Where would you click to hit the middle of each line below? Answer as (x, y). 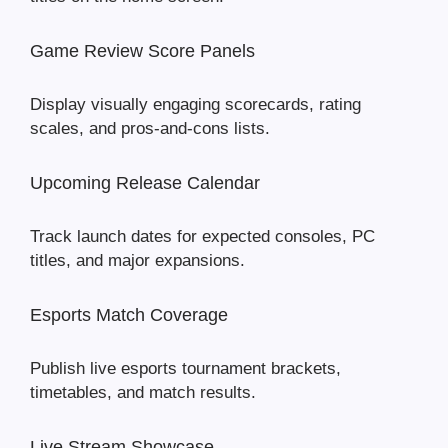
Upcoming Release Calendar (145, 183)
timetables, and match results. (143, 393)
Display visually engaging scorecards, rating (195, 105)
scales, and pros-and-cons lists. (150, 129)
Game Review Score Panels (142, 51)
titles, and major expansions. (137, 261)
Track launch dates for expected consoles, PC (202, 237)
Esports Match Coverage (129, 315)
